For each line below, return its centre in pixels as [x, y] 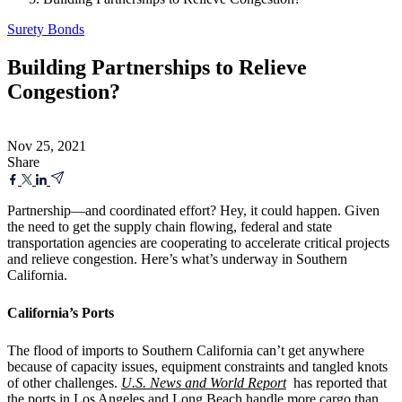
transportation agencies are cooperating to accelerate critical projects [198, 242]
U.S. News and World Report [204, 382]
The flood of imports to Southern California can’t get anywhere [186, 350]
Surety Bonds [46, 29]
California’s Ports [61, 312]
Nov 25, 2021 [47, 145]
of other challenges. [64, 382]
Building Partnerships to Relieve [157, 67]
